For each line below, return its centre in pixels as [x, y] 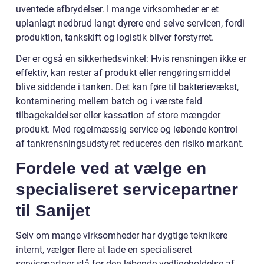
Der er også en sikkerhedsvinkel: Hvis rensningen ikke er [131, 59]
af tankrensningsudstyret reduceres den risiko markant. [130, 144]
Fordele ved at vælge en [111, 169]
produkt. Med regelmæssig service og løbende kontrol [127, 130]
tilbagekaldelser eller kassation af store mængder [118, 115]
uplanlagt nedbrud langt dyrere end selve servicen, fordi [130, 24]
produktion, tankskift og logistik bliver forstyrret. [115, 38]
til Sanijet [53, 211]
